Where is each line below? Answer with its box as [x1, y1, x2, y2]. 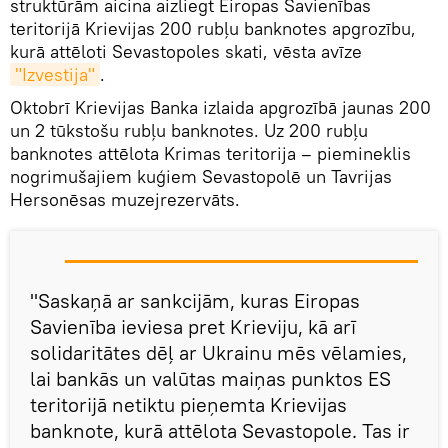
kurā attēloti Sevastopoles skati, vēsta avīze [10, 39, 362, 63]
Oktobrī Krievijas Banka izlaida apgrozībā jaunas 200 [10, 95, 431, 119]
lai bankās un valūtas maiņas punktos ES [30, 365, 391, 391]
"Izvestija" [15, 62, 95, 86]
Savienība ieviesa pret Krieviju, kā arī [30, 313, 356, 339]
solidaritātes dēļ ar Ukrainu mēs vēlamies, [30, 339, 407, 365]
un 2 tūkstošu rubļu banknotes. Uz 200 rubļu [10, 118, 368, 142]
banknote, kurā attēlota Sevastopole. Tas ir [30, 417, 410, 443]
